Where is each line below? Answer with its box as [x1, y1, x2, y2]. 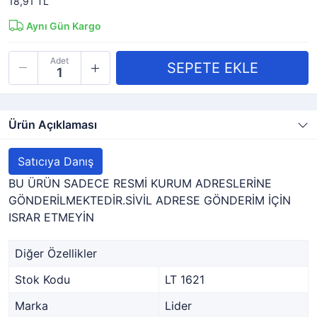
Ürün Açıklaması [8, 117, 97, 132]
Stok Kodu [15, 272, 70, 287]
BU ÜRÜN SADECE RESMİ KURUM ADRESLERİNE [8, 176, 272, 190]
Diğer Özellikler [15, 246, 97, 260]
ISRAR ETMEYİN [8, 210, 94, 224]
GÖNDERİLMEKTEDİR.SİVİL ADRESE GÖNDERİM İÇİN [8, 193, 291, 207]
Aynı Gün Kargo [26, 20, 101, 32]
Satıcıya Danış [18, 154, 93, 168]
